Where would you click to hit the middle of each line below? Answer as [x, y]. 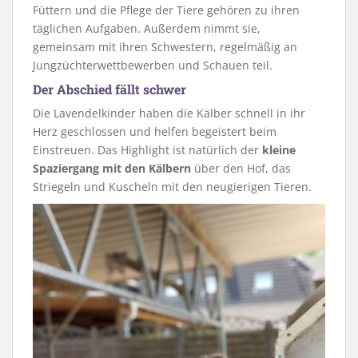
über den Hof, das [241, 168]
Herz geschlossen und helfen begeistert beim [155, 131]
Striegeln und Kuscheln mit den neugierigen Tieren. [172, 186]
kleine [279, 149]
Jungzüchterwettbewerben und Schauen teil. [153, 65]
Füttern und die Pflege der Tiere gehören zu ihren [166, 10]
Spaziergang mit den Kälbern [112, 168]
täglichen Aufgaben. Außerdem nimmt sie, [147, 28]
